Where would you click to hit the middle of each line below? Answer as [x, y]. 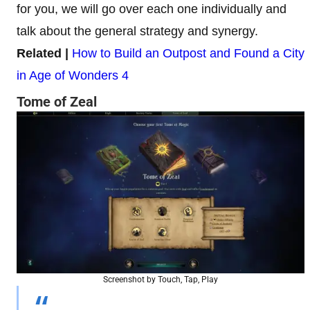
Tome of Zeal [57, 102]
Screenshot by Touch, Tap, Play [161, 280]
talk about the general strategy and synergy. [137, 31]
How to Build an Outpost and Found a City [188, 53]
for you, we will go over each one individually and [152, 9]
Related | [43, 53]
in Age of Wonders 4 [73, 75]
